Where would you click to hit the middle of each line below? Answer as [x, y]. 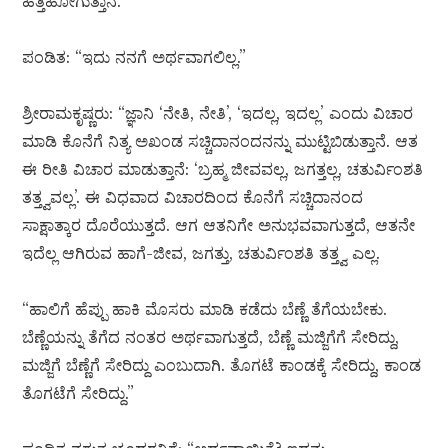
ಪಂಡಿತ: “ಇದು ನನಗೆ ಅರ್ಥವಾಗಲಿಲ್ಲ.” [134, 57]
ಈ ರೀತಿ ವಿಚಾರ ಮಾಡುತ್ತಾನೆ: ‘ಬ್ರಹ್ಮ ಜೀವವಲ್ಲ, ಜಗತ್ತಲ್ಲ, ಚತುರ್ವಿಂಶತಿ [223, 169]
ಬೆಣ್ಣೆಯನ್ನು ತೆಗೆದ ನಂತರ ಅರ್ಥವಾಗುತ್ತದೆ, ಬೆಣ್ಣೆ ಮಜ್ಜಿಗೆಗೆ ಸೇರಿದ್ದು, [211, 337]
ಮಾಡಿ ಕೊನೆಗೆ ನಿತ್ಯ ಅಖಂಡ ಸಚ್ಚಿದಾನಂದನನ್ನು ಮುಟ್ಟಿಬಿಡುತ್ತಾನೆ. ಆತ [220, 141]
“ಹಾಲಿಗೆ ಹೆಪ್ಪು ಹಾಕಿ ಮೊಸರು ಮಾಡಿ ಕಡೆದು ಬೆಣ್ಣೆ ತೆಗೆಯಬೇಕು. [205, 309]
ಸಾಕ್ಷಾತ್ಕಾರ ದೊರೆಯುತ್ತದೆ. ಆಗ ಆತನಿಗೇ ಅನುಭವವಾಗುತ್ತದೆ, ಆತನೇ [219, 225]
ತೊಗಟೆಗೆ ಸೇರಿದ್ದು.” [78, 393]
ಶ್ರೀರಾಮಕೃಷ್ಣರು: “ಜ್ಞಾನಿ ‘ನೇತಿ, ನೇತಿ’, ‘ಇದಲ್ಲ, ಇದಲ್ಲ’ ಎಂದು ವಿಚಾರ [218, 113]
